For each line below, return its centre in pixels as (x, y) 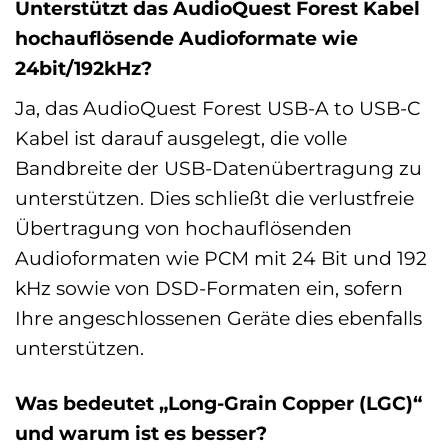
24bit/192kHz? (83, 68)
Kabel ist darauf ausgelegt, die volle (181, 137)
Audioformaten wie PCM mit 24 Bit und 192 (221, 257)
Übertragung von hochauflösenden (183, 227)
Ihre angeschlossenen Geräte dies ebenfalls (218, 317)
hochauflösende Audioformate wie (186, 38)
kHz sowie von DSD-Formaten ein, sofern (209, 287)
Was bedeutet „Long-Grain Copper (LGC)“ (218, 402)
